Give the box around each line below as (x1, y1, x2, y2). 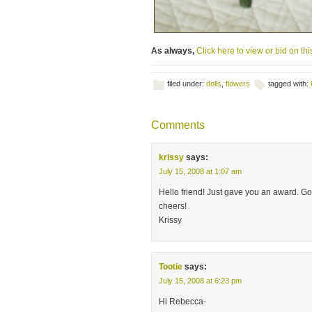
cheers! (159, 201, 187, 211)
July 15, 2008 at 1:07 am (159, 167, 242, 175)
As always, (151, 46, 196, 56)
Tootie (159, 262, 182, 272)
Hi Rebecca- (159, 297, 206, 306)
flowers (226, 79, 250, 88)
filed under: (167, 79, 206, 88)
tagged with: (268, 79, 311, 88)
